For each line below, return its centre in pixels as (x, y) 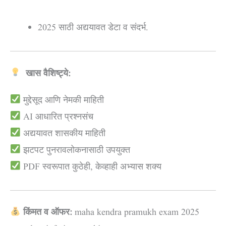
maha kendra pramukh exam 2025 (137, 213)
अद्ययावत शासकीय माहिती (63, 133)
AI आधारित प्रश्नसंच (57, 117)
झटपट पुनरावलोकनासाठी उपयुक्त (75, 150)
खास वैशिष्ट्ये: (47, 73)
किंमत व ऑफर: (49, 213)
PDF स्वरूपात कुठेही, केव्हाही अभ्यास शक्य (91, 167)
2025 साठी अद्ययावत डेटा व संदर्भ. (93, 28)
